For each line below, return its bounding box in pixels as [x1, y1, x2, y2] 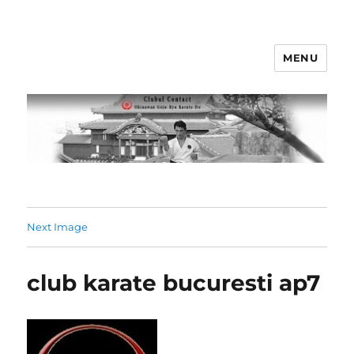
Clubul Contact [27, 58, 171, 81]
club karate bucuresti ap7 [27, 269, 321, 297]
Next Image [27, 220, 88, 234]
